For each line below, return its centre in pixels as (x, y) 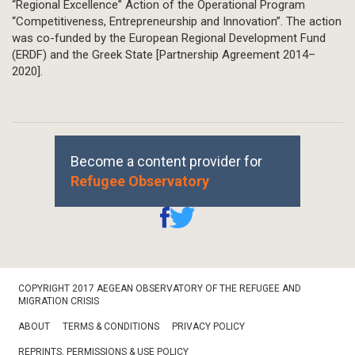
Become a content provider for (166, 162)
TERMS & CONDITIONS (111, 327)
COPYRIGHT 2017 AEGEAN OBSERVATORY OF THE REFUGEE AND (160, 289)
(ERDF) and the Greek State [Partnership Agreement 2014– (164, 55)
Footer (29, 282)
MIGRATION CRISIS (59, 302)
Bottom (31, 294)
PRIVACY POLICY (208, 327)
